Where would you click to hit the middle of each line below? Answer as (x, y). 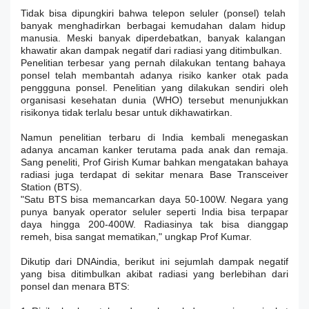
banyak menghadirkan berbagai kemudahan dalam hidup (153, 25)
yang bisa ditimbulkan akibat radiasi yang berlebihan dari (154, 273)
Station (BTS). (51, 187)
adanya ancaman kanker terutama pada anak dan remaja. (154, 149)
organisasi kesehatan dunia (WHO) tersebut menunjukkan (154, 100)
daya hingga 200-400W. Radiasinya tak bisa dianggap (154, 224)
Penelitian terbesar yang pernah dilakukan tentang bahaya (153, 62)
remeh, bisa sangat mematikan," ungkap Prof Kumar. (136, 236)
